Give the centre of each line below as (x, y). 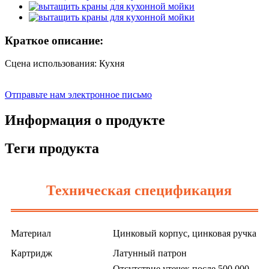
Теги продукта (52, 149)
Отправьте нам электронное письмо (78, 95)
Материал (31, 234)
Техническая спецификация (139, 191)
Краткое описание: (54, 40)
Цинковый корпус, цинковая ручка (185, 234)
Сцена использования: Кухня (65, 64)
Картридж (32, 253)
